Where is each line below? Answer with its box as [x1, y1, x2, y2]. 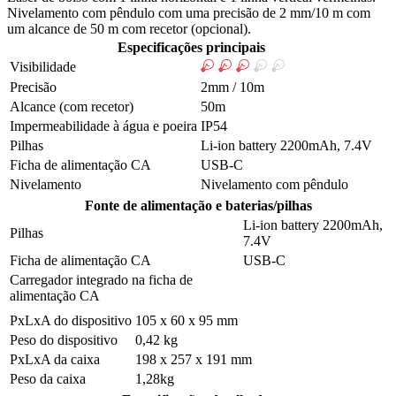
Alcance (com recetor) [10, 99, 133, 115]
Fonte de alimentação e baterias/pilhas [84, 198, 312, 214]
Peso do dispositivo [10, 332, 118, 348]
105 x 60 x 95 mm [135, 313, 238, 329]
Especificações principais [117, 40, 265, 56]
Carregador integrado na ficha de [10, 272, 193, 288]
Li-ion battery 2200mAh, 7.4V [201, 138, 372, 154]
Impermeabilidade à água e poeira [10, 118, 197, 134]
